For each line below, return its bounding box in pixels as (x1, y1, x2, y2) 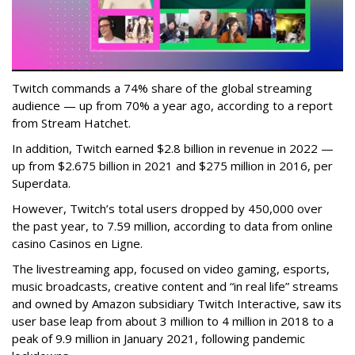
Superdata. (12, 174, 71, 191)
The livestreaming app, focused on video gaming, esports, (12, 260, 330, 277)
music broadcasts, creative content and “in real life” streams (12, 277, 338, 294)
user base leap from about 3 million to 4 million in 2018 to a (12, 312, 334, 329)
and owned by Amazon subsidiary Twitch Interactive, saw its (12, 295, 342, 311)
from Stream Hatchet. (12, 114, 131, 131)
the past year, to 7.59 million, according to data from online (12, 217, 333, 234)
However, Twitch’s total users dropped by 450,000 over (12, 200, 323, 216)
